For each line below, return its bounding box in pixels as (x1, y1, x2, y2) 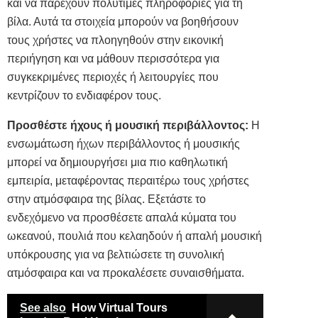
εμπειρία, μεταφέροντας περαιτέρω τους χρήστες (7, 175, 249, 187)
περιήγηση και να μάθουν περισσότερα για (7, 53, 219, 65)
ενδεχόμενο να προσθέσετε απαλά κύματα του (7, 212, 236, 224)
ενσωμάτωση (7, 138, 77, 150)
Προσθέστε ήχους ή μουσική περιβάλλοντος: (7, 119, 248, 132)
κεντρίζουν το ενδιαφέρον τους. (7, 89, 161, 102)
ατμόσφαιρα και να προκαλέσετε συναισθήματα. (7, 267, 244, 280)
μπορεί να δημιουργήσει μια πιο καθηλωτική (7, 156, 228, 169)
